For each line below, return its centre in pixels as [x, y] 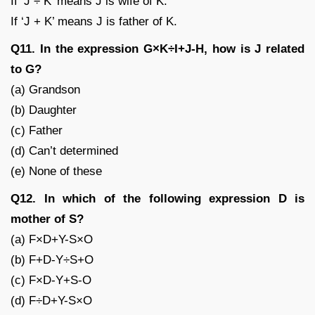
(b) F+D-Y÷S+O [52, 259]
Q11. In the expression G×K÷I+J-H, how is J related [157, 49]
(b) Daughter [44, 110]
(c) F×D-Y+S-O [51, 280]
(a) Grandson [45, 89]
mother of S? [47, 219]
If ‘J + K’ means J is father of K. [94, 21]
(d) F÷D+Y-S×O [51, 300]
